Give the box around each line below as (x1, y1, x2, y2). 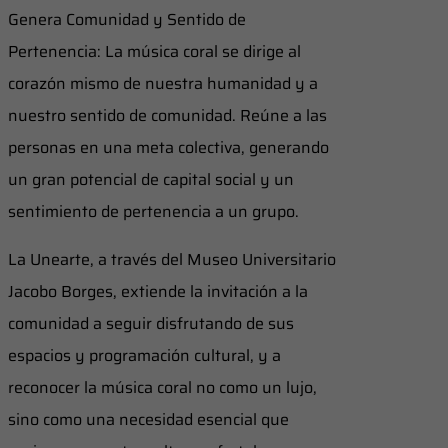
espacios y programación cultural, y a (8, 343, 281, 369)
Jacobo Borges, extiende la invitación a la (8, 279, 308, 305)
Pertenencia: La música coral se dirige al (8, 39, 301, 65)
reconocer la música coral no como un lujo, (8, 375, 317, 401)
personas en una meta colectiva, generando (8, 135, 329, 161)
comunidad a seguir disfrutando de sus (8, 311, 294, 337)
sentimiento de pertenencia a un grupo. (8, 199, 299, 225)
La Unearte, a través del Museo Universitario (8, 247, 336, 273)
